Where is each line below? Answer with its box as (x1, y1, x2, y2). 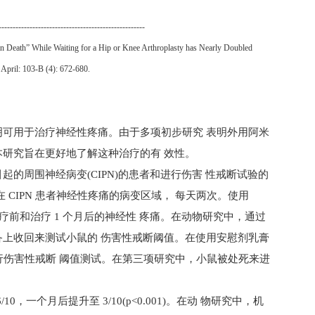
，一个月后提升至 (15, 295, 103, 307)
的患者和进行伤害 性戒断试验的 (118, 169, 269, 180)
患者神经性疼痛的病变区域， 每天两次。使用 (35, 190, 249, 201)
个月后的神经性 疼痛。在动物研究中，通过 (63, 211, 266, 222)
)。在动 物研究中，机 (162, 295, 264, 307)
